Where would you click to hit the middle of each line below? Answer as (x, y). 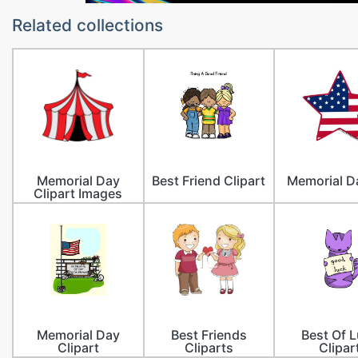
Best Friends (209, 335)
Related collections (88, 25)
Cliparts (209, 348)
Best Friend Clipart (209, 181)
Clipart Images (78, 193)
